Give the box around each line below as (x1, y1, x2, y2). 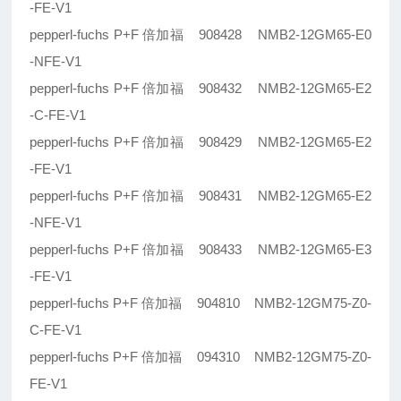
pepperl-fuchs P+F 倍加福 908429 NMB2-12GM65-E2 (30, 134, 371, 150)
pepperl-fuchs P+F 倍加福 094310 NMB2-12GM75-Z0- (30, 349, 371, 365)
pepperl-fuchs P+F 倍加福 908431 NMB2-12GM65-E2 (30, 188, 371, 204)
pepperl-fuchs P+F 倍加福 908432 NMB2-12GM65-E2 (30, 81, 371, 97)
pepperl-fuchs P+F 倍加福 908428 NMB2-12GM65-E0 (30, 27, 371, 43)
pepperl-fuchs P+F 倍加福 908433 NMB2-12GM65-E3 (30, 242, 371, 258)
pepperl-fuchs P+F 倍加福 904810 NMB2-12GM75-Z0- (30, 295, 371, 311)
